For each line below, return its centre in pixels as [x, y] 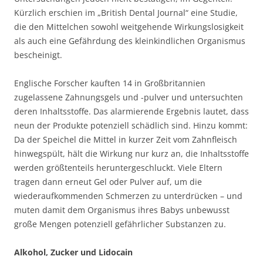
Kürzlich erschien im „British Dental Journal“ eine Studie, [126, 13]
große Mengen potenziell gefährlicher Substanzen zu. [120, 224]
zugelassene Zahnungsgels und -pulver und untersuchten [129, 97]
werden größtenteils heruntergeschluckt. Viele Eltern [118, 168]
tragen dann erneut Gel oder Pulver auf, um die [108, 182]
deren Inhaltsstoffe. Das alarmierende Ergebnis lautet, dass [131, 112]
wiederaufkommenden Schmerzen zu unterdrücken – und [128, 196]
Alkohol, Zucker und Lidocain [73, 252]
